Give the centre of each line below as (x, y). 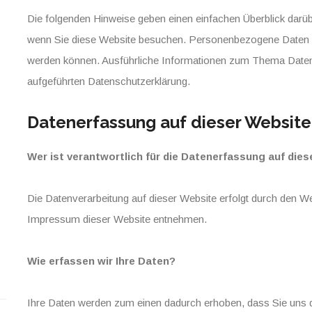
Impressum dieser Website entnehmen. (117, 219)
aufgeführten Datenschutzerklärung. (109, 81)
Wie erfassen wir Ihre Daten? (101, 261)
